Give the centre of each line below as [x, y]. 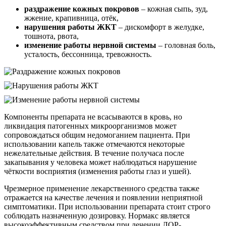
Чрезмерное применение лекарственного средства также [102, 188]
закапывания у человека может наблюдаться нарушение [100, 162]
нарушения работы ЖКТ [70, 27]
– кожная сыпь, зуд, [174, 9]
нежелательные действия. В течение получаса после [94, 153]
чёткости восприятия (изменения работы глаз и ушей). [98, 171]
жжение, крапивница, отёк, [71, 18]
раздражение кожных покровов [82, 9]
